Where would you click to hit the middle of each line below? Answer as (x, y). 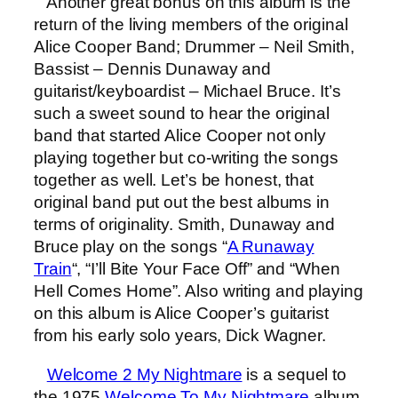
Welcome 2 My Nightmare (144, 374)
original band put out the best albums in (182, 203)
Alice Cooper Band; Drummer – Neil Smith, (194, 47)
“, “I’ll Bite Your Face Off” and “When (206, 269)
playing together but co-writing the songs (186, 158)
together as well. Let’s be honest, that (174, 180)
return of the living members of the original (191, 25)
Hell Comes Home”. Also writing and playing (199, 291)
